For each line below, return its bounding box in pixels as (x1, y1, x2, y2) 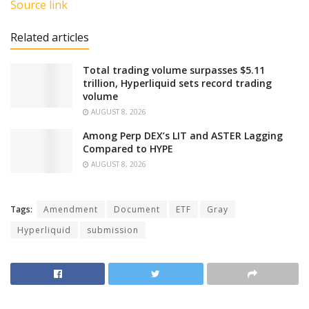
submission (87, 224, 139, 237)
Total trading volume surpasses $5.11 (83, 63, 265, 77)
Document (114, 203, 160, 216)
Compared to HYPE (83, 142, 173, 156)
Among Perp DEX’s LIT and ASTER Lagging (83, 129, 283, 143)
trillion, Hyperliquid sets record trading (83, 77, 272, 90)
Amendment (43, 203, 98, 216)
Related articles (10, 30, 89, 46)
